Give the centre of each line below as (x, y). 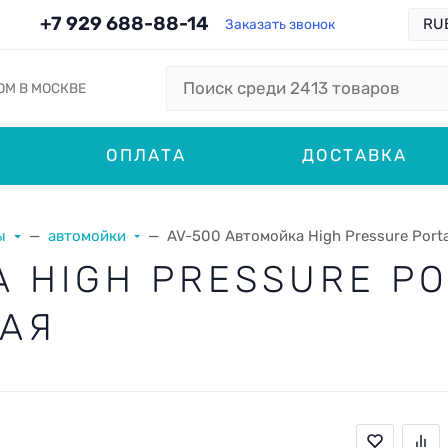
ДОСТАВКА (354, 155)
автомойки (86, 235)
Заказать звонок (279, 24)
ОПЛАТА (146, 155)
